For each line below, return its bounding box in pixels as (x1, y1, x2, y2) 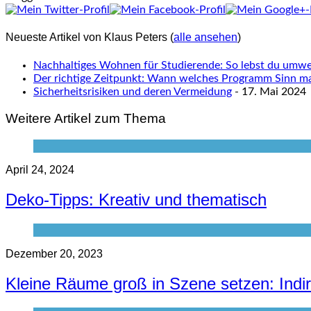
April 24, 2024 (6, 164, 74, 176)
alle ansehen (174, 31, 237, 44)
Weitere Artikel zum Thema (6, 111, 166, 126)
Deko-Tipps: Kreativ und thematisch (6, 190, 267, 209)
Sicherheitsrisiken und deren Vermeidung (33, 85, 232, 97)
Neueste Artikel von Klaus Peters (6, 31, 170, 44)
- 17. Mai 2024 (232, 85, 306, 97)
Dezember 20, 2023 (6, 247, 103, 260)
